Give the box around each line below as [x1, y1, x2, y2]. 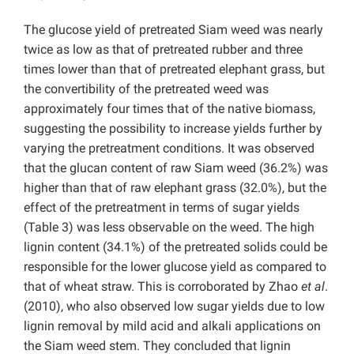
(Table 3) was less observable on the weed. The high [24, 220, 314, 235]
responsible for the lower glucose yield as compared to [24, 259, 326, 275]
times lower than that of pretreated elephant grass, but [24, 62, 325, 77]
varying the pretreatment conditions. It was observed [24, 141, 314, 156]
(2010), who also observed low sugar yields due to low [24, 299, 325, 314]
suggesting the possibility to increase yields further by [24, 121, 322, 137]
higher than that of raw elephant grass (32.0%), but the [24, 180, 326, 196]
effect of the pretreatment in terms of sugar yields [24, 200, 299, 216]
